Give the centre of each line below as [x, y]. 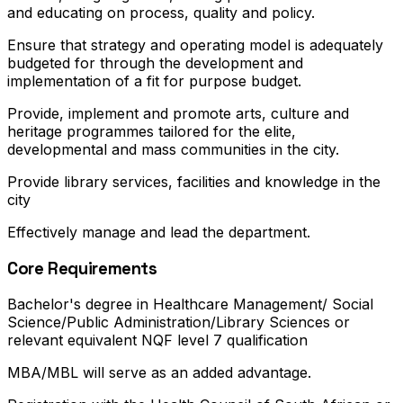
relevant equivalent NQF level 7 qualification [157, 340]
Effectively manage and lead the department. [159, 232]
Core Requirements [82, 268]
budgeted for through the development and [155, 63]
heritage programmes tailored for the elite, [152, 131]
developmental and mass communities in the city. [173, 149]
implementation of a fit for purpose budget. [154, 81]
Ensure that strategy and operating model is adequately [195, 45]
